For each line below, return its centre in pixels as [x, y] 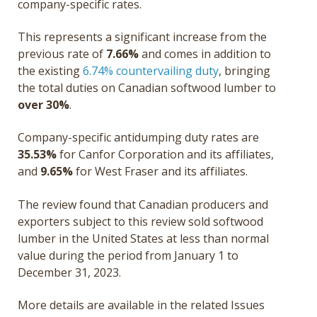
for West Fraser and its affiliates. [162, 172]
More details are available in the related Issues [141, 305]
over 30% [44, 104]
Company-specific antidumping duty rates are [138, 138]
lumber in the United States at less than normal [143, 238]
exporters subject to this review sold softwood [140, 221]
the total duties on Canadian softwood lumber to [147, 87]
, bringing [244, 70]
